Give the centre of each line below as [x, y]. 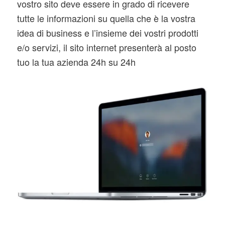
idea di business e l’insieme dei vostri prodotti [107, 33]
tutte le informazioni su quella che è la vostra [106, 18]
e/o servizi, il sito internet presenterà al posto [106, 47]
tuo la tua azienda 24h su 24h [76, 62]
